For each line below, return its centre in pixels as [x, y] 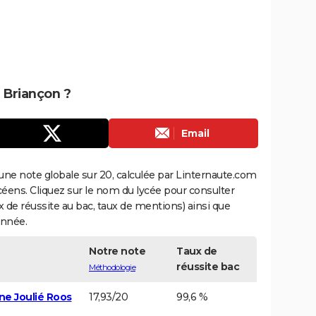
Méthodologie [112, 267]
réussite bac [208, 266]
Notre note [117, 251]
